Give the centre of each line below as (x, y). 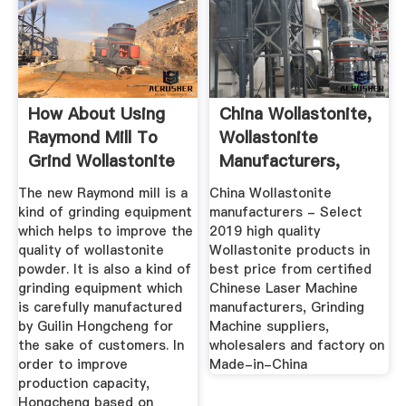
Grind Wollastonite (101, 161)
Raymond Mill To (92, 138)
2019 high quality (265, 231)
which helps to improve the (105, 231)
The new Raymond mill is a (102, 193)
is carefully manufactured (100, 307)
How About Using (96, 114)
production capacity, (83, 383)
